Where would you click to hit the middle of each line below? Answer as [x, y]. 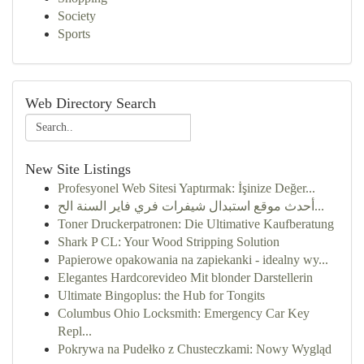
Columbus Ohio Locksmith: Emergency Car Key [184, 313]
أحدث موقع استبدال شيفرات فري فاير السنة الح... [319, 206]
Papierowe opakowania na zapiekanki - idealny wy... [193, 260]
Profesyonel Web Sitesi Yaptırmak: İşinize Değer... [186, 188]
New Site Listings [78, 169]
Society [77, 16]
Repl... [75, 331]
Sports [74, 34]
